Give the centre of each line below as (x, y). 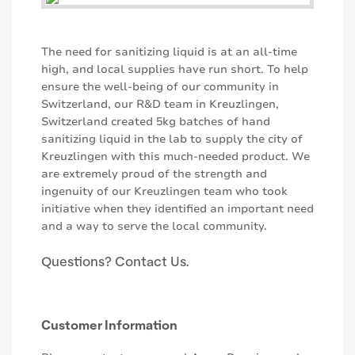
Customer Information (109, 324)
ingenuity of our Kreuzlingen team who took (164, 191)
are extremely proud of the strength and (154, 174)
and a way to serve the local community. (154, 226)
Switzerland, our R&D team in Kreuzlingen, (160, 104)
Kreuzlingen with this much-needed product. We (176, 156)
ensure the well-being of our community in (160, 86)
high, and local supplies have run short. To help (175, 69)
